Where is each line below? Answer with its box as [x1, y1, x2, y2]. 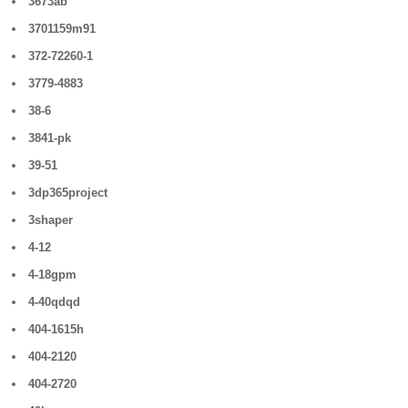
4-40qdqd [28, 295, 81, 309]
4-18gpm [28, 268, 77, 281]
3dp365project [28, 186, 108, 199]
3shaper [28, 213, 74, 227]
